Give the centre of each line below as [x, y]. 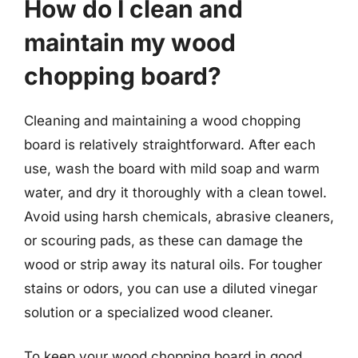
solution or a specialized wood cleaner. [149, 312]
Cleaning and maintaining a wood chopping [162, 120]
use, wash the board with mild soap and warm [172, 168]
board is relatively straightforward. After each [170, 144]
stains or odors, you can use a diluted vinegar [171, 288]
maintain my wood [130, 42]
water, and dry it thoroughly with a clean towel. [175, 192]
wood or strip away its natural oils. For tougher [173, 264]
